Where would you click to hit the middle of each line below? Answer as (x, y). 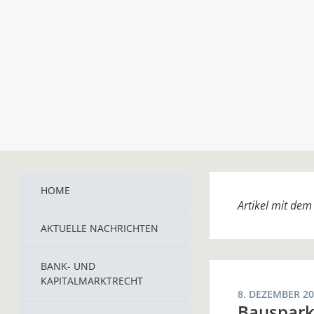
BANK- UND (68, 266)
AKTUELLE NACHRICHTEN (100, 228)
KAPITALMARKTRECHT (92, 281)
